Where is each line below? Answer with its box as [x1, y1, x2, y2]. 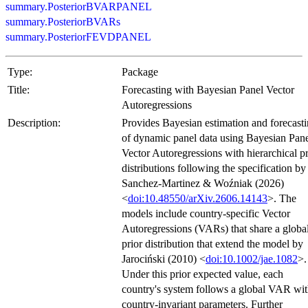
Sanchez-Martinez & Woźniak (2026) [122, 177, 284, 189]
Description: [8, 116, 60, 129]
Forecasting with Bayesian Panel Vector [122, 83, 294, 96]
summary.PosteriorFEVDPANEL [5, 30, 151, 43]
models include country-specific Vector [122, 207, 290, 219]
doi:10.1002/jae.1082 [206, 252, 298, 265]
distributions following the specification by [122, 162, 306, 174]
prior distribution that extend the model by [122, 237, 303, 250]
